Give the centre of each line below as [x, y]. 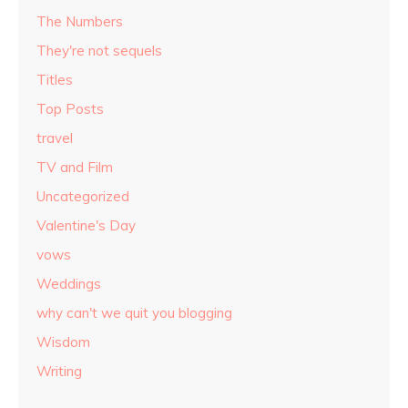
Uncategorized [83, 197]
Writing [59, 372]
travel [55, 138]
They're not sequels [99, 51]
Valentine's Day [86, 226]
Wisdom [63, 342]
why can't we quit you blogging [134, 313]
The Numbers [80, 22]
